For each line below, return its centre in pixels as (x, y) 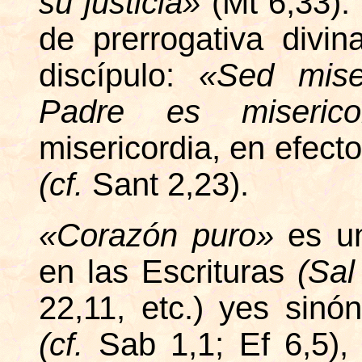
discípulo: (119, 75)
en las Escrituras (168, 271)
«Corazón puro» (164, 235)
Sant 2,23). (170, 184)
